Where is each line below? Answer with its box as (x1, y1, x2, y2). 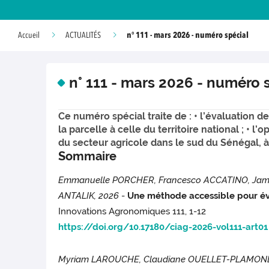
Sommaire (58, 149, 117, 164)
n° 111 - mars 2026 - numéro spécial (127, 31, 249, 40)
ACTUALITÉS (65, 31, 101, 40)
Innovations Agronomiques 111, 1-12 (58, 206, 207, 217)
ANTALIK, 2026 (58, 190, 119, 202)
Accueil (18, 31, 40, 40)
